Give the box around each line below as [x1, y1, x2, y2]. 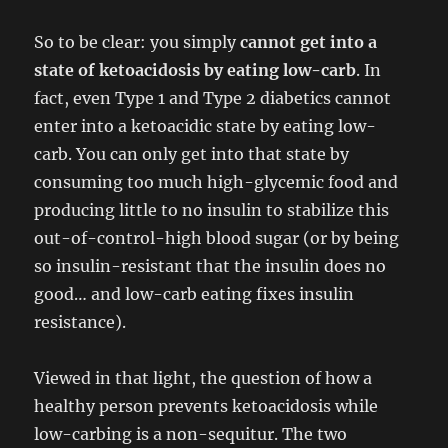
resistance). [34, 312, 127, 332]
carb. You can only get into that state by [34, 144, 350, 164]
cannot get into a [240, 32, 378, 52]
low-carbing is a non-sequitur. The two [34, 424, 348, 444]
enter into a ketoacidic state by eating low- [34, 116, 377, 136]
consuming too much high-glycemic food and [34, 172, 399, 192]
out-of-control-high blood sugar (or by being [34, 228, 400, 248]
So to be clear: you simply [34, 32, 241, 52]
